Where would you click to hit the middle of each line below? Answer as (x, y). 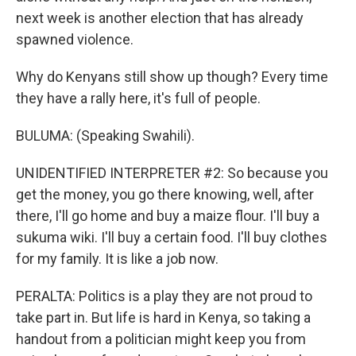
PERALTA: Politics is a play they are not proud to (164, 296)
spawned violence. (75, 39)
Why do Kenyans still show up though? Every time (172, 77)
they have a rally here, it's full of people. (138, 98)
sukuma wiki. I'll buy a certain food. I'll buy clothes (172, 237)
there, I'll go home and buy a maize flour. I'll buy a (168, 216)
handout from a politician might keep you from (161, 339)
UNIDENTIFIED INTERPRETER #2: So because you (172, 173)
